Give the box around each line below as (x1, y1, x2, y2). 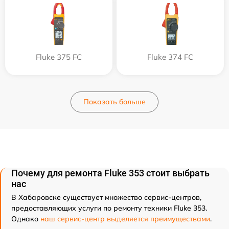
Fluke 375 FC (36, 52, 82, 62)
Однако (11, 214, 40, 223)
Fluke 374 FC (147, 52, 193, 62)
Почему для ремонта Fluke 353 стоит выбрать (11, 168, 210, 178)
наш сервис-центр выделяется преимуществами (40, 214, 210, 223)
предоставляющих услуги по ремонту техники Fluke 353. (11, 203, 207, 213)
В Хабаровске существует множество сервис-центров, (11, 193, 201, 202)
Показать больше (83, 97, 146, 106)
